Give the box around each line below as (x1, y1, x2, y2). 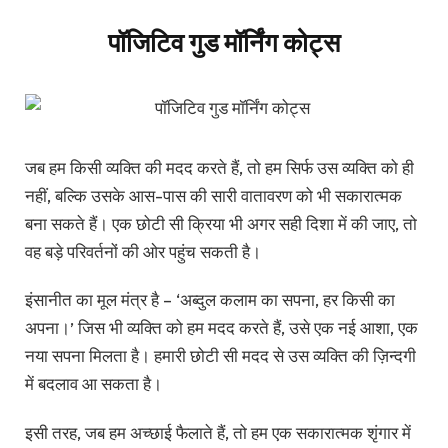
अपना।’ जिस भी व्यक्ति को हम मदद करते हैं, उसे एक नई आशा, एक (25, 317, 418, 339)
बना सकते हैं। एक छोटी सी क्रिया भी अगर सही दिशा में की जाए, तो (25, 212, 417, 234)
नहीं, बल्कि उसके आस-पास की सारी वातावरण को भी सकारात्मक (25, 184, 402, 206)
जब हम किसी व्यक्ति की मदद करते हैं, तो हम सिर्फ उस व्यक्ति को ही (25, 156, 414, 178)
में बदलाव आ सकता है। (25, 373, 162, 395)
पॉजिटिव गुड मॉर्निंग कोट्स (108, 26, 340, 60)
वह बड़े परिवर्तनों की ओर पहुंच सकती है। (25, 240, 261, 262)
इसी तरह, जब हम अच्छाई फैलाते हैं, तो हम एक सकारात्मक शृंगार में (25, 421, 411, 443)
